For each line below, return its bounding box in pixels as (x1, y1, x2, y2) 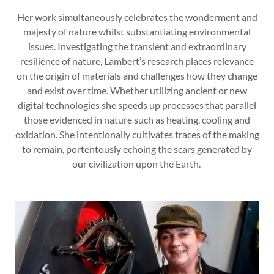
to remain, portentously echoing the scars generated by (22, 143, 252, 155)
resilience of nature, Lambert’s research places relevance (20, 55, 254, 67)
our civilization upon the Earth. (72, 158, 202, 170)
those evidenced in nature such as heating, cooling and (24, 114, 250, 126)
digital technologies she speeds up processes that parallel (18, 99, 256, 111)
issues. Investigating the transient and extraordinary (28, 40, 246, 53)
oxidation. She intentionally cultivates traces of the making (15, 128, 259, 141)
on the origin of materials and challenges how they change (17, 70, 257, 82)
